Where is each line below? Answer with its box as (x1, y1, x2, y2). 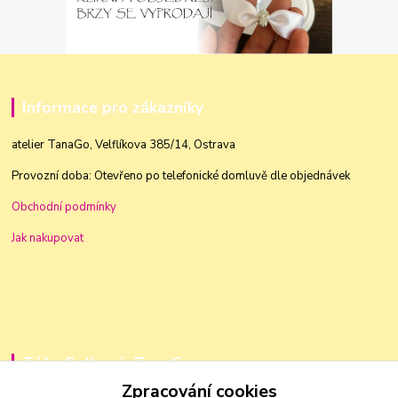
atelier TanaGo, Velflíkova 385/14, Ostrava (12, 137, 236, 154)
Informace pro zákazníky (21, 96, 203, 118)
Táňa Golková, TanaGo (21, 353, 192, 375)
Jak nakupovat (12, 230, 84, 247)
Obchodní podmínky (12, 199, 117, 216)
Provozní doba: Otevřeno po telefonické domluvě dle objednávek (12, 168, 351, 185)
